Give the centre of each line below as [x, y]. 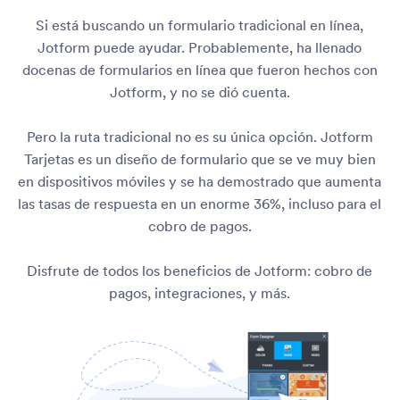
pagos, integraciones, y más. [200, 293]
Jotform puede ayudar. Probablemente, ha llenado [200, 47]
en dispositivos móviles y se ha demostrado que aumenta [200, 181]
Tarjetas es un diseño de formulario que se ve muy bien [200, 159]
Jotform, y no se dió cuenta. [200, 92]
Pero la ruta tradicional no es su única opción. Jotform [200, 137]
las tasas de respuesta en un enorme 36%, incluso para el [200, 204]
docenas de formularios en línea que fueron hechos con [200, 70]
